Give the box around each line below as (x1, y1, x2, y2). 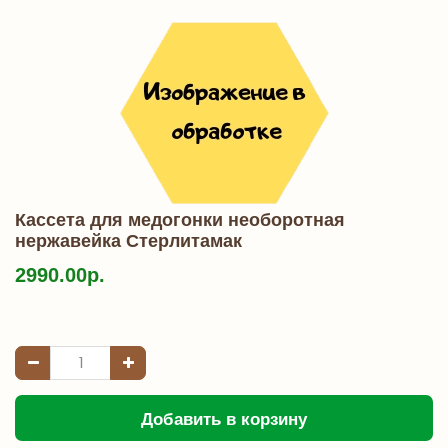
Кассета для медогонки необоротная (15, 209, 345, 230)
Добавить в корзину (141, 409, 307, 429)
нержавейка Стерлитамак (15, 230, 242, 251)
